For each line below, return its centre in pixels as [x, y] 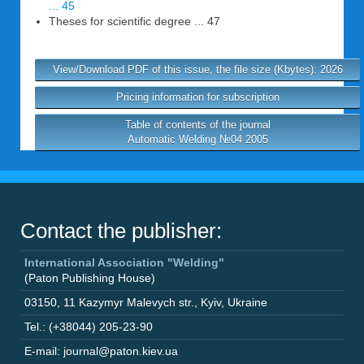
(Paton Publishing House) [90, 278]
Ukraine [247, 302]
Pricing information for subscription [197, 97]
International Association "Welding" [124, 262]
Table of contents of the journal [197, 125]
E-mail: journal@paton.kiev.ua [101, 351]
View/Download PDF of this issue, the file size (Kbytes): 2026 [197, 69]
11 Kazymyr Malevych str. [129, 302]
